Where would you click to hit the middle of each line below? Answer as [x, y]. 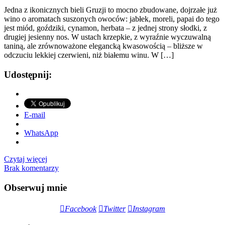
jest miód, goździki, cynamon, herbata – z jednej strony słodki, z [105, 28]
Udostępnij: [28, 74]
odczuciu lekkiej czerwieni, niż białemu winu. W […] [89, 55]
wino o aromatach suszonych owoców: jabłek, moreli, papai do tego [112, 19]
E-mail [35, 115]
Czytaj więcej [26, 159]
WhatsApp [41, 133]
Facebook [81, 208]
